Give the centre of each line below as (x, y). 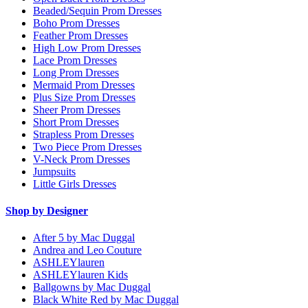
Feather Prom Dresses (80, 35)
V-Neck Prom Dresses (81, 159)
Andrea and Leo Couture (87, 250)
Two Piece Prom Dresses (87, 146)
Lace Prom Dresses (75, 60)
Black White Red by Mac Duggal (106, 300)
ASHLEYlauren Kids (80, 275)
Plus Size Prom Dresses (84, 97)
